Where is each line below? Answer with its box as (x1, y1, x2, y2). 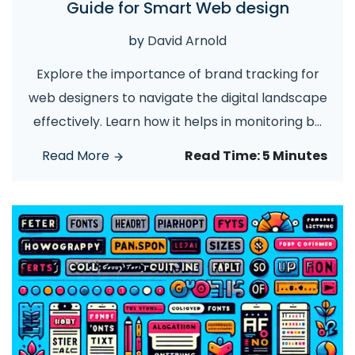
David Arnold (147, 32, 227, 50)
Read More (42, 147, 113, 165)
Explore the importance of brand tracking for (36, 65, 319, 83)
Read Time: (185, 147, 262, 165)
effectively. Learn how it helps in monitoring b (33, 113, 315, 131)
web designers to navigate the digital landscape (28, 89, 327, 107)
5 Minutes (262, 147, 327, 165)
